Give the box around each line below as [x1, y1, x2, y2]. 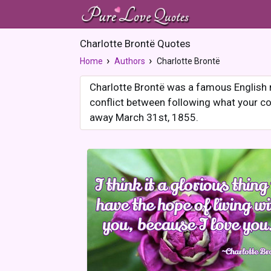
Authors [114, 56, 145, 66]
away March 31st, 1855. [90, 111, 198, 123]
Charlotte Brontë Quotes [80, 38, 191, 50]
